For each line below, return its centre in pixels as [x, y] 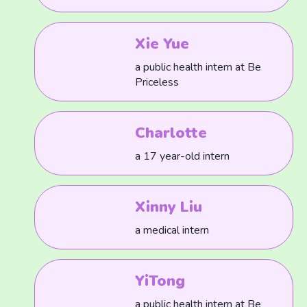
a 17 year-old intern [183, 156]
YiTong [160, 281]
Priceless [157, 82]
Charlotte [171, 133]
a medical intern [172, 230]
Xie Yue [162, 44]
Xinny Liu [169, 207]
